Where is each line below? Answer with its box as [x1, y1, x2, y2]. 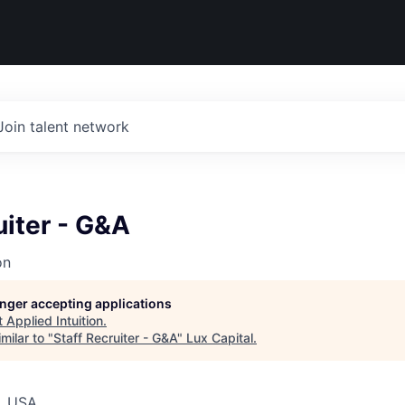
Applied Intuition [6, 313, 103, 328]
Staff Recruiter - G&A [53, 330, 177, 345]
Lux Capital [186, 330, 253, 345]
